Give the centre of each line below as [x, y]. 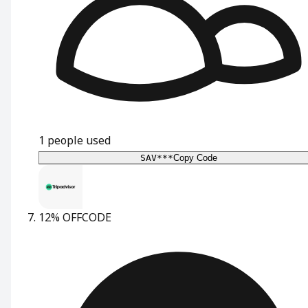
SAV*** [157, 157]
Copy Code [195, 157]
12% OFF [60, 217]
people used [79, 140]
